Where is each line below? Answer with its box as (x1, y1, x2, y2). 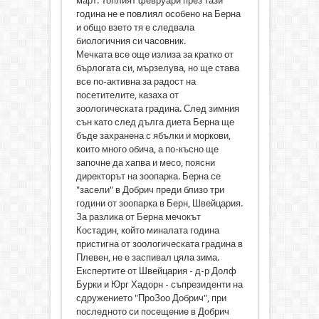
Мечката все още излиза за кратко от (75, 49, 234, 61)
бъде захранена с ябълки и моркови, (75, 130, 231, 142)
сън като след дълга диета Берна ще (75, 117, 234, 128)
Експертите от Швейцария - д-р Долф (75, 266, 236, 277)
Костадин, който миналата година (75, 225, 219, 236)
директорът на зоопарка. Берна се (75, 171, 221, 182)
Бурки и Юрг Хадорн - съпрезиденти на (75, 279, 243, 291)
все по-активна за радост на (75, 76, 196, 88)
